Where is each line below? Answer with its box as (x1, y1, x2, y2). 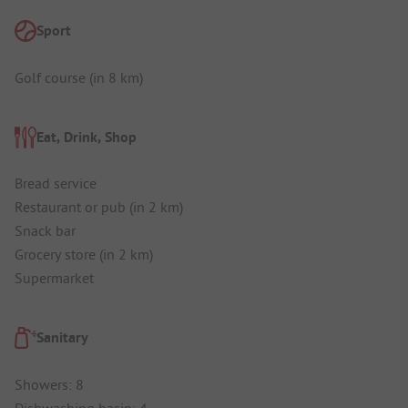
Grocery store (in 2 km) (15, 245, 153, 264)
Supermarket (15, 269, 94, 288)
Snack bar (15, 221, 76, 240)
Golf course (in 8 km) (15, 67, 143, 87)
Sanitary (36, 328, 88, 348)
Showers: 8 (15, 374, 84, 393)
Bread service (15, 174, 97, 193)
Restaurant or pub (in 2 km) (15, 198, 183, 217)
